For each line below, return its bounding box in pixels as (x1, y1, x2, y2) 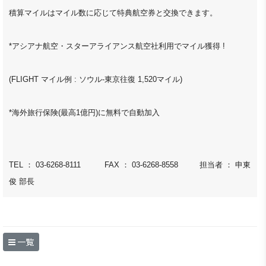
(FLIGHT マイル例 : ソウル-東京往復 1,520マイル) (9, 75, 182, 84)
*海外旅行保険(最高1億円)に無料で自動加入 (9, 108, 160, 118)
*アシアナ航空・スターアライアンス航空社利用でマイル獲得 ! (9, 42, 225, 51)
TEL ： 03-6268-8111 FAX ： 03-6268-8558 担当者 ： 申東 (9, 160, 251, 170)
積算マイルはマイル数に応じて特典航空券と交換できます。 (9, 8, 217, 18)
